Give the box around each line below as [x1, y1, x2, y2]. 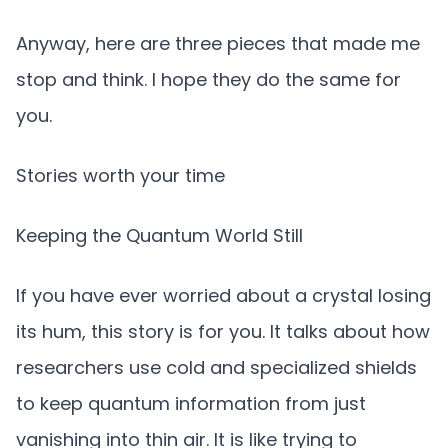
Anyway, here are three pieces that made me [16, 31, 420, 56]
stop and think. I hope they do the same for [16, 67, 401, 92]
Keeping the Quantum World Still [16, 223, 303, 248]
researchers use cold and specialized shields [16, 355, 417, 380]
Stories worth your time [16, 163, 225, 188]
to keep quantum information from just [16, 391, 366, 416]
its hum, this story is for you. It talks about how [16, 319, 430, 344]
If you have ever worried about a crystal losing [16, 283, 431, 308]
